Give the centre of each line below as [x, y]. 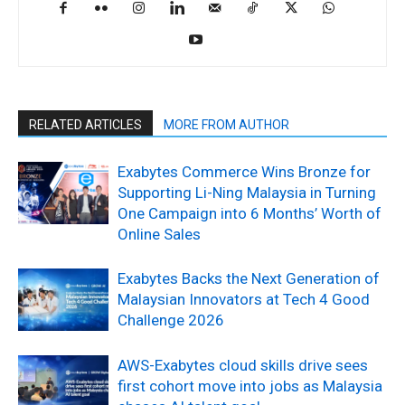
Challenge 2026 [171, 320]
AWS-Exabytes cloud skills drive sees [243, 365]
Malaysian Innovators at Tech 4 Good [244, 299]
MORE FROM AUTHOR [226, 124]
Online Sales [159, 234]
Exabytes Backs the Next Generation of [249, 278]
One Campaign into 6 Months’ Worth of [250, 213]
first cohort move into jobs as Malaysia [250, 386]
